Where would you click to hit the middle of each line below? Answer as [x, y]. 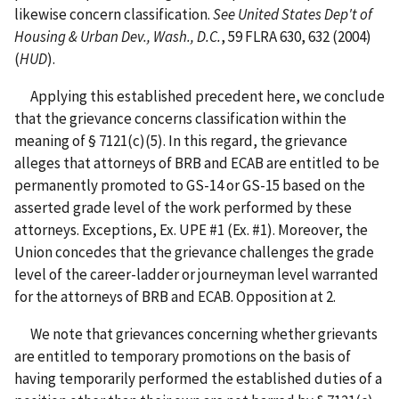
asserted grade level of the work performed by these [183, 207]
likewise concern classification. [114, 14]
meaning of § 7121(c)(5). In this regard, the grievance [181, 140]
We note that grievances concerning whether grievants [196, 334]
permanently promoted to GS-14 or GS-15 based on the [190, 185]
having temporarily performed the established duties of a [198, 378]
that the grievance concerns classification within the [180, 118]
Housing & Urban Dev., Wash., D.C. [118, 36]
